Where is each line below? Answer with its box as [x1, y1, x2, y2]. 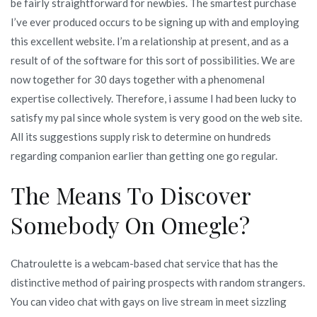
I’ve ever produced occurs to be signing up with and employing [11, 15, 299, 28]
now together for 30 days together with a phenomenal [11, 72, 265, 86]
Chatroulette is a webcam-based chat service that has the [11, 256, 278, 270]
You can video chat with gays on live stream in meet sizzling [11, 294, 287, 308]
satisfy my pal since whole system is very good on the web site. [11, 110, 302, 124]
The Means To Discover [11, 179, 250, 210]
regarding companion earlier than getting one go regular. [11, 149, 277, 162]
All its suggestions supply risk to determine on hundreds [11, 129, 271, 143]
